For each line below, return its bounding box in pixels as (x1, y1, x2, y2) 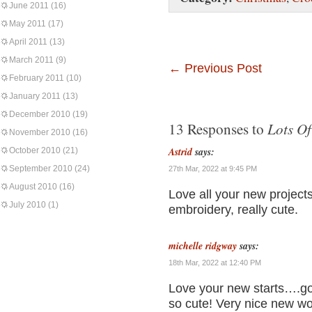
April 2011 (9, 37, 47, 47)
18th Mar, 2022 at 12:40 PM (169, 258, 261, 267)
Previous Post (181, 61, 262, 75)
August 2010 (9, 182, 57, 192)
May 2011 (9, 19, 46, 29)
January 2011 (9, 91, 61, 101)
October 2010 (9, 146, 61, 155)
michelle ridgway (169, 239, 237, 253)
